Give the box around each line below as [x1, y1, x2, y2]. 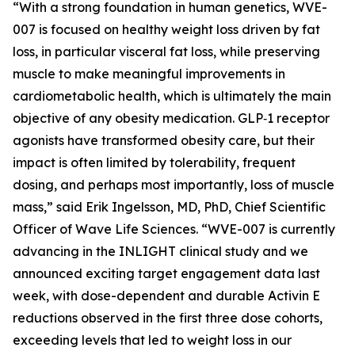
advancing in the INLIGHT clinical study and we [13, 243, 308, 259]
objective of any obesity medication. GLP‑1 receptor [13, 110, 330, 126]
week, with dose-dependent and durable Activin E [13, 288, 320, 303]
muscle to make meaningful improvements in [13, 66, 285, 82]
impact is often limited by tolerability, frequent [13, 155, 296, 170]
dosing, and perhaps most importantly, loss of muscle [13, 177, 334, 193]
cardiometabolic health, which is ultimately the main [13, 88, 331, 104]
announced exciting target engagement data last [13, 265, 320, 281]
